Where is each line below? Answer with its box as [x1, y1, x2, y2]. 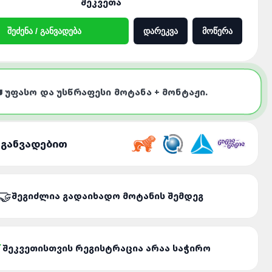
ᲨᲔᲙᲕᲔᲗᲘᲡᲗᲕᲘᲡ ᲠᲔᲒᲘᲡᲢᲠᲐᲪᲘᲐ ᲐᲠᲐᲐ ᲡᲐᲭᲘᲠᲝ [2, 242, 211, 254]
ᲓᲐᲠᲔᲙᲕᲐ [143, 26, 178, 36]
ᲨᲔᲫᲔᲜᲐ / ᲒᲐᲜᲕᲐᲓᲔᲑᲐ [7, 26, 81, 36]
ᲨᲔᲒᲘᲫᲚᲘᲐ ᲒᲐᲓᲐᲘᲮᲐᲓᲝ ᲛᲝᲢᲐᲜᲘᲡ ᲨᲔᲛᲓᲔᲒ [12, 190, 203, 202]
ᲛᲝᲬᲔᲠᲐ [202, 26, 233, 36]
